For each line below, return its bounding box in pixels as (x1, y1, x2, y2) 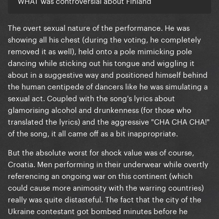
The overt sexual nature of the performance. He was (8, 21, 190, 33)
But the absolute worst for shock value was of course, (8, 145, 194, 157)
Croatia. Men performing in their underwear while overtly (8, 157, 208, 169)
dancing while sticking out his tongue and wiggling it (8, 56, 195, 68)
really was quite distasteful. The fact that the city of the (8, 192, 201, 204)
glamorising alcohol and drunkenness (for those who (8, 103, 191, 115)
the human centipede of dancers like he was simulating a (8, 79, 208, 91)
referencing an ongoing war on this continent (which (8, 169, 193, 181)
